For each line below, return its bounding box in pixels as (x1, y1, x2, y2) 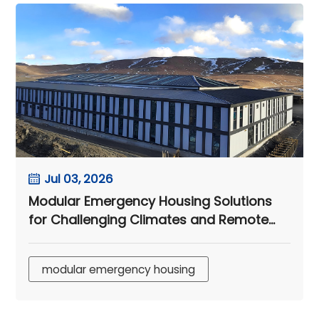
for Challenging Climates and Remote (28, 210, 269, 229)
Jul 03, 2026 (44, 169, 114, 187)
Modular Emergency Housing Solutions (28, 192, 273, 210)
